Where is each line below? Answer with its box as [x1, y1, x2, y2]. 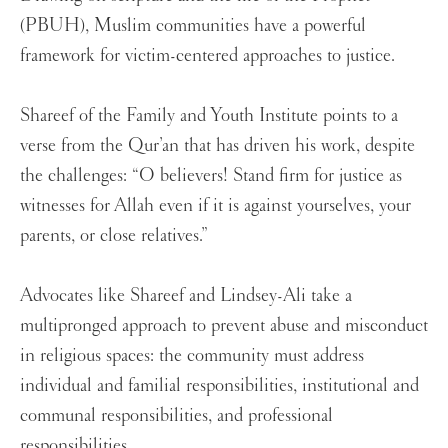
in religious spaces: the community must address [20, 343, 364, 368]
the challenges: [20, 163, 127, 188]
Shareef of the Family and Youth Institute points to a [20, 103, 398, 128]
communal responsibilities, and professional [20, 403, 333, 428]
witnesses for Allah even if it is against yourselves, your [20, 193, 411, 218]
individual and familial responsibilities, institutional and [20, 373, 419, 398]
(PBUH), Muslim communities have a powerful [20, 13, 366, 38]
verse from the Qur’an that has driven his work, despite [20, 133, 415, 158]
